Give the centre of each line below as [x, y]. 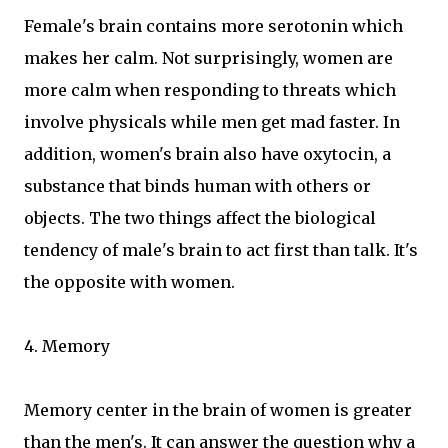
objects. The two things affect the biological [200, 218]
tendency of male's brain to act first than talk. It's [221, 250]
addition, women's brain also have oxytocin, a [207, 154]
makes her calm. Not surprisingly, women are [208, 58]
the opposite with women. [129, 282]
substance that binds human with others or [197, 186]
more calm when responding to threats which [210, 90]
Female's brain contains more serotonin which [213, 26]
